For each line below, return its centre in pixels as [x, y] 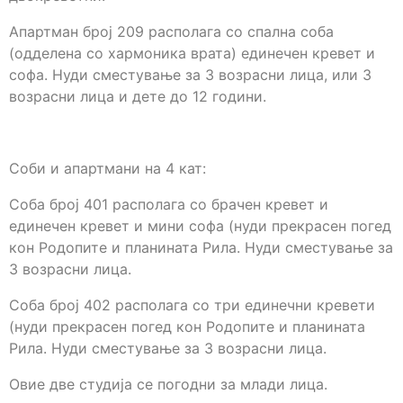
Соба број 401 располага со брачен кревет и [169, 205]
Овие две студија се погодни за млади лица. [168, 385]
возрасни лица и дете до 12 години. [138, 97]
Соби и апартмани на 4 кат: [107, 169]
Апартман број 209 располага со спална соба [171, 32]
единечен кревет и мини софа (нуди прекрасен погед [200, 226]
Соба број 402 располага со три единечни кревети [192, 305]
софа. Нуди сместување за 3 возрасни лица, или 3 [190, 75]
